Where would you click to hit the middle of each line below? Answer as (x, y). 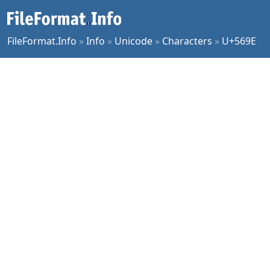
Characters (187, 41)
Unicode (133, 41)
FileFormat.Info (42, 41)
